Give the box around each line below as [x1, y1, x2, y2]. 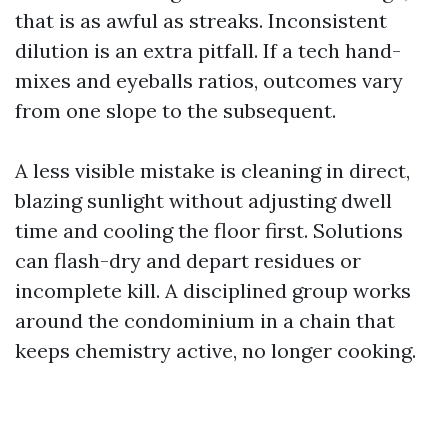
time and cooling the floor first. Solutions [15, 218, 403, 243]
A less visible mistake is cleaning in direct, [15, 158, 410, 183]
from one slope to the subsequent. [15, 98, 336, 123]
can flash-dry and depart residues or [15, 248, 361, 273]
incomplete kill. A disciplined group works [15, 278, 411, 303]
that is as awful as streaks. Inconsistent [15, 8, 387, 33]
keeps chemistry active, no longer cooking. [15, 338, 416, 363]
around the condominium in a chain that [15, 308, 395, 333]
